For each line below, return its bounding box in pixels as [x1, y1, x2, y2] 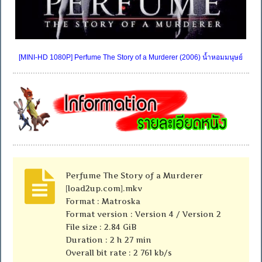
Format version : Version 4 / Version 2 [65, 209, 222, 219]
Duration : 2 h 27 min [65, 235, 152, 244]
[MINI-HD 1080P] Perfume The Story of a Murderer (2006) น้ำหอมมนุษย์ [19, 53, 243, 61]
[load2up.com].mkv [65, 183, 143, 193]
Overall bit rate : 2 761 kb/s [65, 247, 173, 257]
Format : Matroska [65, 196, 141, 206]
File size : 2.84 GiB [65, 222, 137, 232]
